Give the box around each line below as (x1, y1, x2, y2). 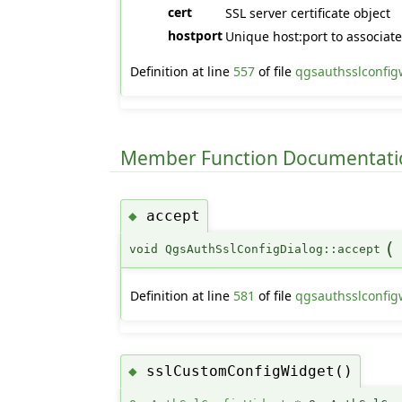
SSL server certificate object (225, 4, 391, 22)
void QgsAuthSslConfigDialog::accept (129, 242, 381, 257)
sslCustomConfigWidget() (146, 362, 354, 380)
